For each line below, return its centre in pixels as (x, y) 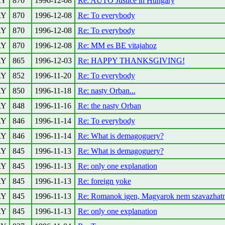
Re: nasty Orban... (106, 91)
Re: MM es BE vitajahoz (117, 45)
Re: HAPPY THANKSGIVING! (131, 61)
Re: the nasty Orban (109, 106)
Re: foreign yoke (104, 181)
